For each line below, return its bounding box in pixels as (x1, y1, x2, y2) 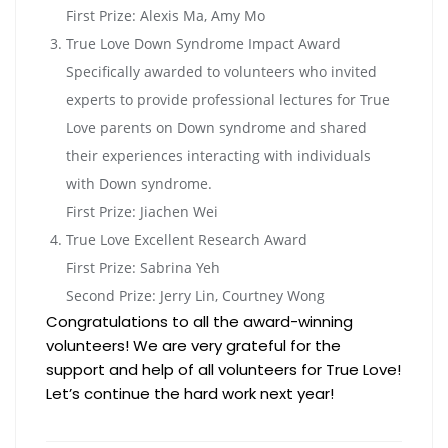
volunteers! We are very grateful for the (46, 334, 341, 356)
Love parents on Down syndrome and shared (66, 117, 367, 137)
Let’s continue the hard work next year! (46, 382, 334, 404)
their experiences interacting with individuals (66, 145, 371, 165)
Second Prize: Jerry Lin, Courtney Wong (66, 285, 325, 305)
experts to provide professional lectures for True (66, 89, 390, 109)
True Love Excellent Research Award (66, 229, 307, 249)
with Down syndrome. (66, 173, 212, 193)
